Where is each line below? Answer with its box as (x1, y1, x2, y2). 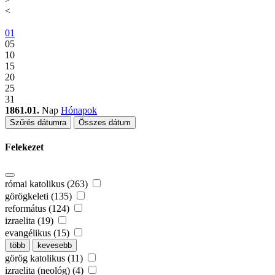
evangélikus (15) (5, 227, 72, 238)
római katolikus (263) (5, 178, 90, 189)
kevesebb (37, 240, 72, 250)
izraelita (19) (5, 215, 56, 226)
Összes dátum (79, 118, 131, 128)
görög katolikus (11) (5, 252, 85, 263)
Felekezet (5, 142, 44, 153)
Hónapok (61, 105, 97, 116)
